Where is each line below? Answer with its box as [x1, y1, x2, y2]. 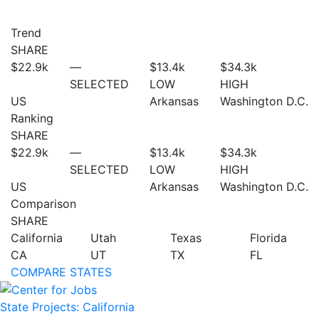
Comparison [11, 196, 76, 211]
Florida [250, 230, 287, 245]
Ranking [11, 110, 53, 125]
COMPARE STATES [11, 264, 112, 279]
